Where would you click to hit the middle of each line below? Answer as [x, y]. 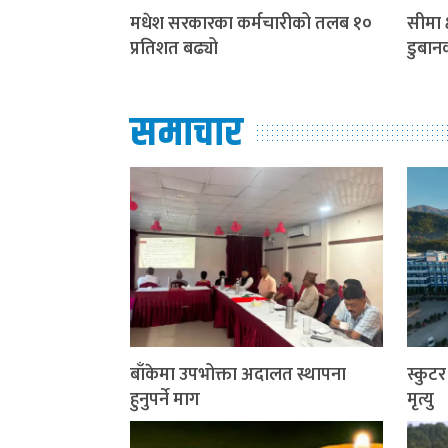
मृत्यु [420, 400]
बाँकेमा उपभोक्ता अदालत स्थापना [238, 375]
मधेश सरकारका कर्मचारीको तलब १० [251, 24]
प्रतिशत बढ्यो [174, 49]
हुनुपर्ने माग [165, 400]
